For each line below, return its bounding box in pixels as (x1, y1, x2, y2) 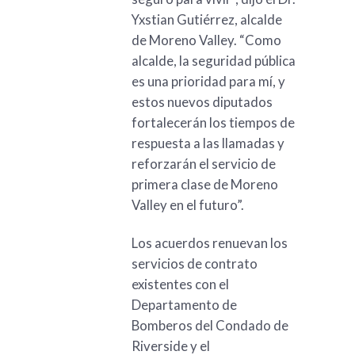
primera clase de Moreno (131, 175, 278, 193)
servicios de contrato (131, 255, 258, 272)
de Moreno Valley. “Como (131, 31, 281, 48)
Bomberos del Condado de (131, 317, 288, 334)
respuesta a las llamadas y (131, 134, 284, 151)
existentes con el (131, 276, 229, 292)
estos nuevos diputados (131, 93, 273, 110)
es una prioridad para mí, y (131, 72, 285, 90)
